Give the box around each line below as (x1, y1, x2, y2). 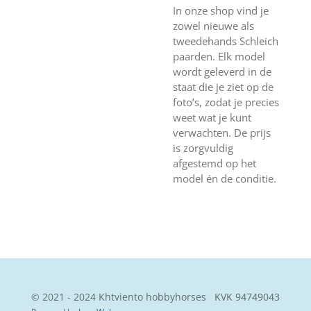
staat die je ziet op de (173, 79, 274, 94)
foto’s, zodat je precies (173, 94, 279, 109)
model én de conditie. (173, 171, 276, 185)
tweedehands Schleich (173, 33, 278, 48)
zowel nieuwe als (173, 18, 254, 33)
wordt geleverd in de (173, 64, 271, 78)
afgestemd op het (173, 155, 256, 170)
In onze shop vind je (173, 3, 269, 17)
